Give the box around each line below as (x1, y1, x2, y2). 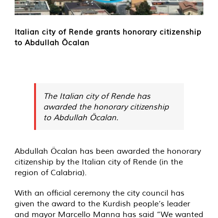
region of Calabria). (15, 167, 87, 178)
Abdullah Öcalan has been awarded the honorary (15, 146, 201, 156)
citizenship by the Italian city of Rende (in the (15, 157, 183, 167)
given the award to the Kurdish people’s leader (15, 199, 190, 209)
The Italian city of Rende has (43, 91, 150, 101)
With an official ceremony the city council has (15, 188, 184, 198)
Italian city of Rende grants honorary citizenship (15, 27, 201, 37)
